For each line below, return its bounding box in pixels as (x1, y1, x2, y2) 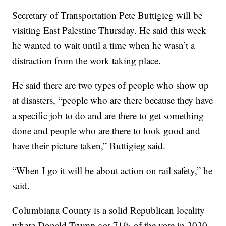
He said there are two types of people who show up (12, 78, 209, 91)
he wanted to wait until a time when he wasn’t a (12, 38, 195, 51)
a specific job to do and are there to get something (12, 108, 204, 122)
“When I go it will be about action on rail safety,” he (12, 163, 213, 177)
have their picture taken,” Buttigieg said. (12, 139, 166, 152)
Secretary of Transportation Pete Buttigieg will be (12, 8, 203, 21)
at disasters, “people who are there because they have (12, 93, 213, 106)
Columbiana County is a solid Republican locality (12, 203, 205, 216)
